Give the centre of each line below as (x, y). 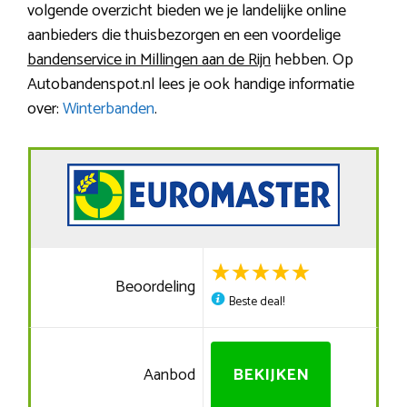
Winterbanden (109, 109)
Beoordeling (156, 288)
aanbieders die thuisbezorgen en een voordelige (184, 36)
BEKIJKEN (270, 376)
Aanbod (170, 376)
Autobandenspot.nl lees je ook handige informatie (191, 85)
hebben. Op (312, 60)
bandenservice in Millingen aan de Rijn (149, 60)
